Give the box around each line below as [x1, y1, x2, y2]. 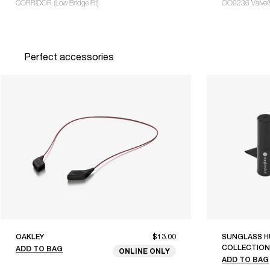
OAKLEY [16, 233, 44, 242]
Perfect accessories [24, 51, 114, 63]
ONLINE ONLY [119, 246, 170, 256]
